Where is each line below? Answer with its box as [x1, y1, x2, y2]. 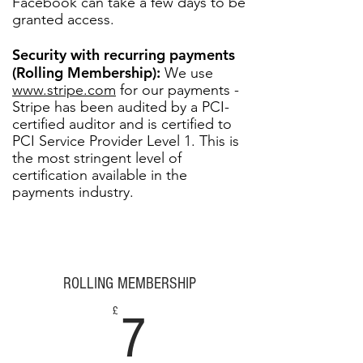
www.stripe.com [12, 80, 116, 99]
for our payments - [116, 80, 239, 99]
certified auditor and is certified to [12, 114, 232, 133]
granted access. [12, 10, 118, 28]
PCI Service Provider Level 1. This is [12, 131, 239, 150]
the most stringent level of [12, 148, 181, 167]
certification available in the [12, 165, 187, 184]
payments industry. [12, 182, 134, 201]
